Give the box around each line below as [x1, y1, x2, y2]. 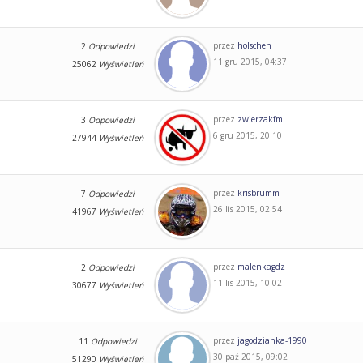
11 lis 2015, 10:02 [212, 276, 282, 288]
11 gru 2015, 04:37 [212, 55, 287, 67]
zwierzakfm [237, 113, 283, 125]
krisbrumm [237, 186, 280, 199]
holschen [237, 39, 271, 51]
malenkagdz [237, 260, 285, 272]
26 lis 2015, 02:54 [212, 203, 282, 215]
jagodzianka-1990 [237, 334, 307, 346]
